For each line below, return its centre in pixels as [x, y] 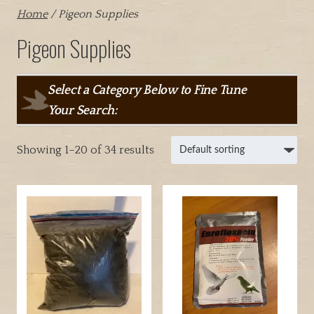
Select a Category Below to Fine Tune [147, 90]
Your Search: [82, 110]
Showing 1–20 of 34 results [85, 150]
